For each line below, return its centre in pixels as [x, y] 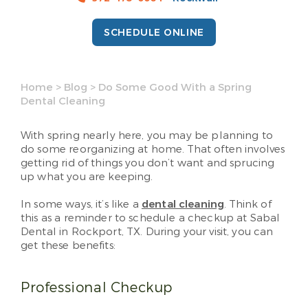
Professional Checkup [97, 287]
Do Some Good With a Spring [175, 87]
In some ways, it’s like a [81, 204]
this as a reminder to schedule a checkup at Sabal [151, 218]
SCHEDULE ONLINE [154, 32]
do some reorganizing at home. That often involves [153, 149]
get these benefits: [68, 245]
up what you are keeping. [87, 176]
